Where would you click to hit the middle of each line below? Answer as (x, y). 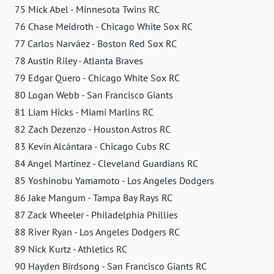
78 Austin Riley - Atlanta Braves (79, 61)
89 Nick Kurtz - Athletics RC (71, 249)
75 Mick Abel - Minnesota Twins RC (87, 9)
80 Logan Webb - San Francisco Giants (94, 95)
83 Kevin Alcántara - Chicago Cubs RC (92, 146)
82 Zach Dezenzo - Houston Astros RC (93, 129)
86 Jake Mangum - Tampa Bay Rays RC (94, 198)
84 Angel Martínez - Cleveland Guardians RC (106, 164)
